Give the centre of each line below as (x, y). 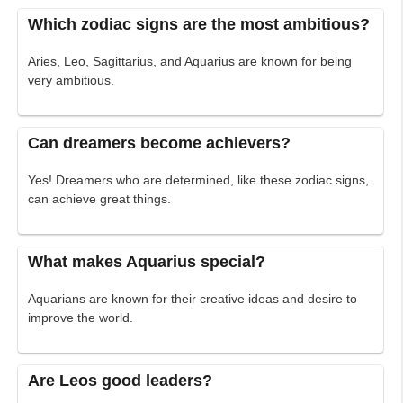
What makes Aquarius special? (147, 262)
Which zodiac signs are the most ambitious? (199, 25)
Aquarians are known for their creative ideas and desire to (193, 299)
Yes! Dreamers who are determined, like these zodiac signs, (199, 180)
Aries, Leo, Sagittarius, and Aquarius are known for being (190, 62)
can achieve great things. (100, 199)
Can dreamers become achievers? (160, 143)
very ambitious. (72, 81)
